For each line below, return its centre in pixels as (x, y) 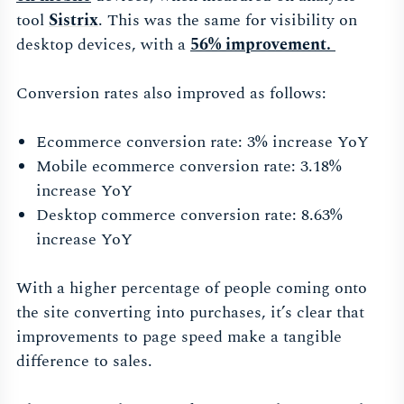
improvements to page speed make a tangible (179, 336)
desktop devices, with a (103, 44)
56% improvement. (261, 44)
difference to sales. (87, 361)
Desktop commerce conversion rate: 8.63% (189, 215)
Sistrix (73, 20)
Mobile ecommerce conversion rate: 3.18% (188, 166)
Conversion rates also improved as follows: (171, 93)
